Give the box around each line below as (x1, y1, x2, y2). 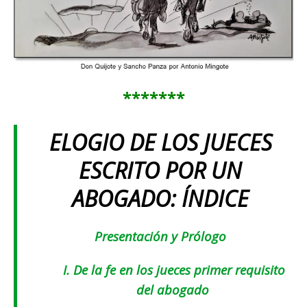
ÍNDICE (182, 184, 249, 214)
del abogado (136, 281, 212, 299)
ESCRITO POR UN (79, 156, 242, 186)
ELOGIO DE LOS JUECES (49, 127, 272, 158)
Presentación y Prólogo (95, 228, 226, 245)
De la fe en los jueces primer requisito (70, 261, 285, 279)
